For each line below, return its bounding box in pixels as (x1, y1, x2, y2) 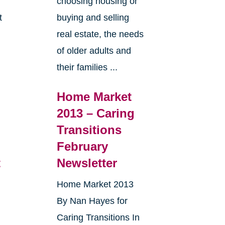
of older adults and (56, 46, 131, 56)
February (56, 140, 108, 154)
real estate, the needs (56, 29, 144, 40)
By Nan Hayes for (56, 196, 128, 206)
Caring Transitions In (56, 212, 140, 223)
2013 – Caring (56, 106, 135, 121)
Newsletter (56, 156, 117, 170)
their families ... (56, 62, 118, 73)
